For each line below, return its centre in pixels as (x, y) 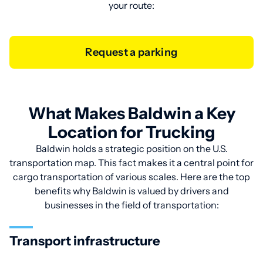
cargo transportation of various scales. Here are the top (131, 177)
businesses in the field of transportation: (131, 205)
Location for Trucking (131, 132)
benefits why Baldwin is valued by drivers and (131, 191)
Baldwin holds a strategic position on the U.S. (131, 149)
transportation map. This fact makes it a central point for (131, 163)
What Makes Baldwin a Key (131, 113)
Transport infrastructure (85, 241)
